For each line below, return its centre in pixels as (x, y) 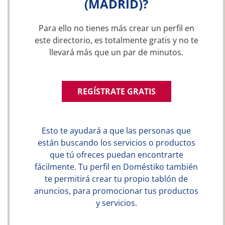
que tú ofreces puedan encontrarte (116, 155)
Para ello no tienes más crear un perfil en (116, 28)
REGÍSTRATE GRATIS (116, 91)
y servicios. (116, 203)
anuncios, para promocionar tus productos (116, 191)
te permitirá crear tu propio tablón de (116, 179)
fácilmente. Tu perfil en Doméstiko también (116, 167)
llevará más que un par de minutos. (116, 52)
